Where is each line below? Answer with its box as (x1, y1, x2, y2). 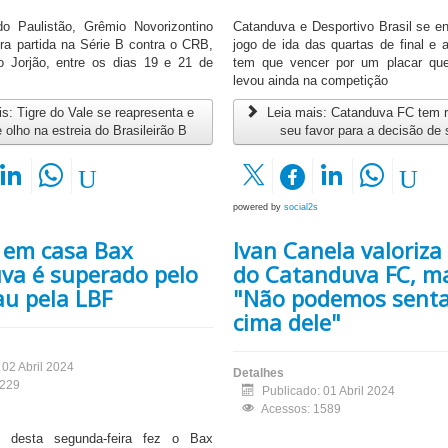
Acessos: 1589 (260, 402, 341, 417)
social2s (283, 202, 318, 213)
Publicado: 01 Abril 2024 (261, 384, 395, 399)
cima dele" (232, 307, 341, 338)
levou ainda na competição (232, 73, 388, 89)
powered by (232, 202, 284, 213)
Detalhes (232, 366, 284, 381)
